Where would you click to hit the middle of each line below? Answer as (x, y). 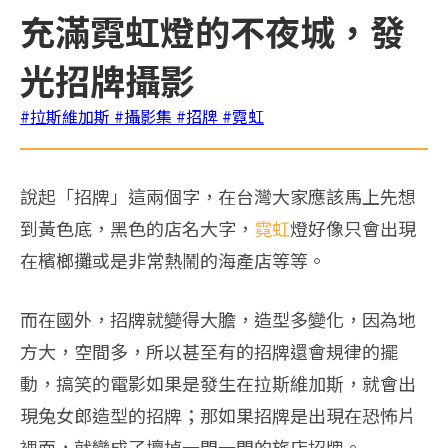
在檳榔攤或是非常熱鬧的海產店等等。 (173, 259)
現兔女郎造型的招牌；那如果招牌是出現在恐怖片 (218, 414)
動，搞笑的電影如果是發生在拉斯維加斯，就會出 (218, 382)
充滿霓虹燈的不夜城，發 (212, 30)
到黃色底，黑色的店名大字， (137, 227)
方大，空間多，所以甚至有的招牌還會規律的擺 (209, 350)
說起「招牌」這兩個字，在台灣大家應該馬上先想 (218, 195)
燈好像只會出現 (353, 227)
